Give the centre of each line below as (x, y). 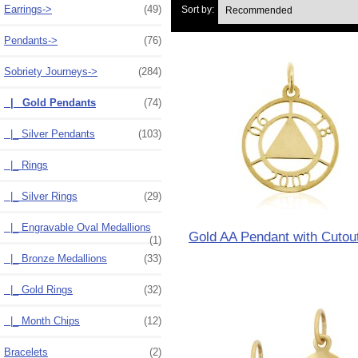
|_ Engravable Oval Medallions (78, 227)
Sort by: (197, 10)
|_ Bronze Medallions (56, 258)
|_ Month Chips (42, 320)
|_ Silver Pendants (50, 133)
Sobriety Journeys (46, 71)
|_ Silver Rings (41, 196)
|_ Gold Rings (38, 289)
